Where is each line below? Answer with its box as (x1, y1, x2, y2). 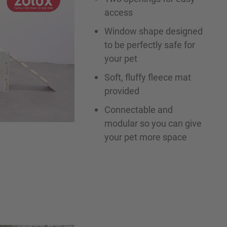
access (104, 6, 133, 18)
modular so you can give (104, 117, 202, 129)
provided (104, 84, 139, 97)
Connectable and (104, 103, 173, 116)
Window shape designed (104, 24, 203, 37)
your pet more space (104, 130, 187, 143)
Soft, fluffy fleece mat (104, 70, 191, 83)
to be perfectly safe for (104, 38, 195, 51)
